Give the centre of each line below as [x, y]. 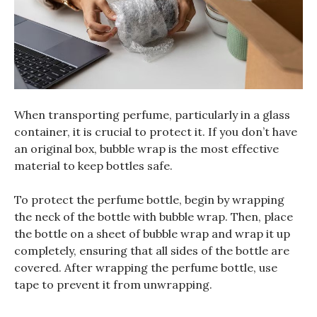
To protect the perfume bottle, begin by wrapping [149, 199]
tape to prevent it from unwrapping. [113, 284]
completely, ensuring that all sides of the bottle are [152, 250]
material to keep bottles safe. [93, 165]
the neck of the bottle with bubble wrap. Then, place [154, 216]
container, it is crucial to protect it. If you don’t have [156, 131]
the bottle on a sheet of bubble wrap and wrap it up [152, 233]
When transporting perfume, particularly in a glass [152, 114]
